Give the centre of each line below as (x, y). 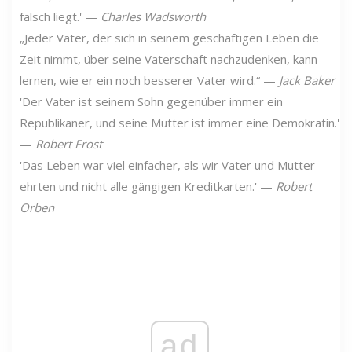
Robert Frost (69, 143)
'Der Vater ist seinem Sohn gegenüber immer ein (151, 101)
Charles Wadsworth (153, 16)
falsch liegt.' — (60, 16)
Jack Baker (307, 80)
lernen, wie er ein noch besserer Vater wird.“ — (149, 80)
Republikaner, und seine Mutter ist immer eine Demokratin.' (180, 122)
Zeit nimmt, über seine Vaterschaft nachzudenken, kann (169, 59)
